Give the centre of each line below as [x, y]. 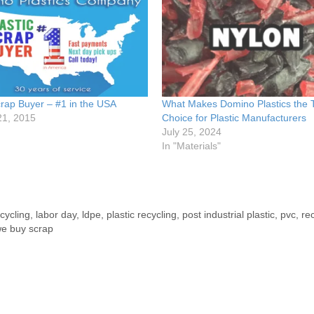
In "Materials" [192, 145]
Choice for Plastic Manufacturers [234, 117]
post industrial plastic [229, 214]
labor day [56, 214]
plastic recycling [142, 214]
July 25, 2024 [192, 131]
